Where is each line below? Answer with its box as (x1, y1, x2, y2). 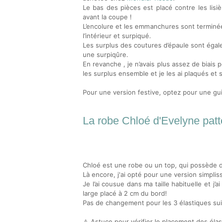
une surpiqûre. (83, 51, 128, 58)
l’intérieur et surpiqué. (83, 32, 151, 40)
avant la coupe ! (83, 13, 132, 21)
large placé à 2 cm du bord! (83, 189, 167, 197)
